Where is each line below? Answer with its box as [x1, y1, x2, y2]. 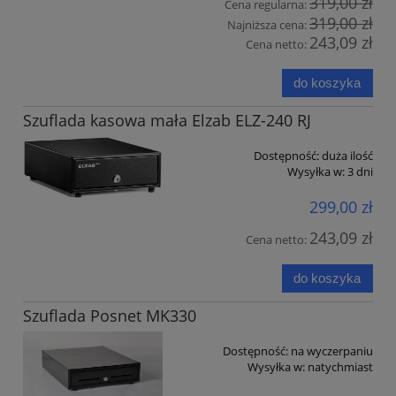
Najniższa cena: [227, 16, 309, 33]
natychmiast [308, 359, 373, 376]
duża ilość [322, 148, 373, 164]
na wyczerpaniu [291, 343, 373, 360]
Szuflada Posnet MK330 [23, 305, 196, 327]
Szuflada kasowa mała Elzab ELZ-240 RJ [23, 110, 311, 132]
